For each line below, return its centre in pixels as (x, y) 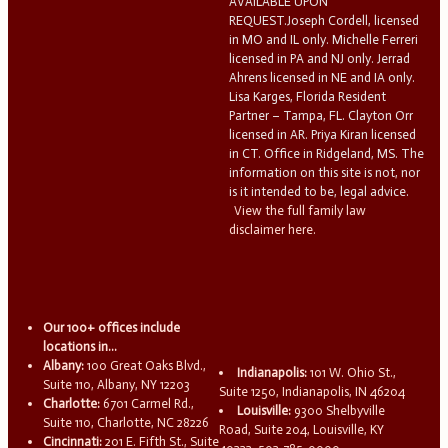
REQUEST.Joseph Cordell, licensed (323, 20)
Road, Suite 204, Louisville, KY (302, 429)
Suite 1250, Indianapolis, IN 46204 (312, 391)
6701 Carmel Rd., (147, 404)
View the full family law (299, 210)
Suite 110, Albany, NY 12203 (117, 385)
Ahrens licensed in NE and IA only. (321, 77)
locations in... (80, 347)
